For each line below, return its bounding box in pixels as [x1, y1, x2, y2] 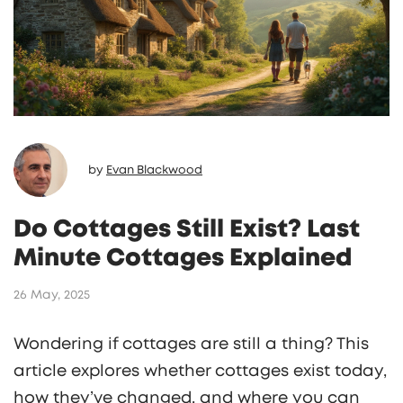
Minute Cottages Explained [13, 246, 352, 271]
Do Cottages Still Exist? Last [13, 218, 360, 242]
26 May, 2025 [13, 289, 90, 302]
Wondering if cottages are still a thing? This [13, 336, 369, 354]
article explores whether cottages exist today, [13, 363, 387, 381]
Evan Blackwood [106, 164, 202, 176]
